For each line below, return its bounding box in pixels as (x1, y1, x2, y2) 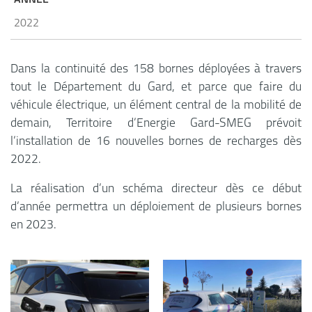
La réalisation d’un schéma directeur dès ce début (10, 183, 302, 195)
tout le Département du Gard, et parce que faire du (10, 81, 302, 93)
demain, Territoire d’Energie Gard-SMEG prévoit (10, 118, 302, 130)
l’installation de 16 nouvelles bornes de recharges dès (10, 136, 302, 148)
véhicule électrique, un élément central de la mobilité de (10, 100, 302, 111)
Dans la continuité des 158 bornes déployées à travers (10, 63, 302, 75)
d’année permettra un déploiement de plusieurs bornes (10, 201, 302, 213)
